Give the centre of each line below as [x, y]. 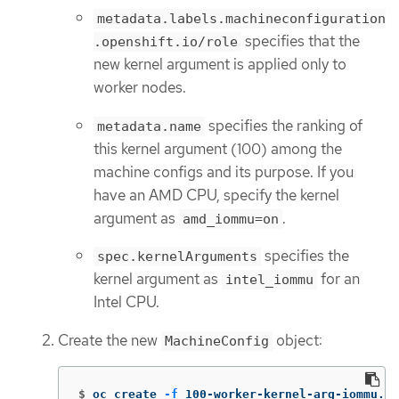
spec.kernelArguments [177, 257]
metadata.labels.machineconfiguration [241, 19]
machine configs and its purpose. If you [224, 171]
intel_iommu [269, 280]
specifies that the [301, 41]
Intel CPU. [126, 302]
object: [297, 340]
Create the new [110, 340]
